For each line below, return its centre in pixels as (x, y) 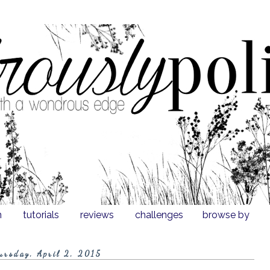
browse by (226, 215)
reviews (97, 215)
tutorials (41, 215)
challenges (159, 215)
